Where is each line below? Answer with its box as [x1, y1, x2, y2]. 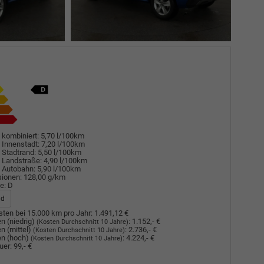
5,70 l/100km [40, 131, 84, 140]
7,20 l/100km [41, 139, 85, 148]
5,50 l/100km [37, 147, 81, 157]
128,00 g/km [23, 172, 65, 181]
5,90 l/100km [37, 164, 81, 173]
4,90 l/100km [43, 156, 87, 165]
